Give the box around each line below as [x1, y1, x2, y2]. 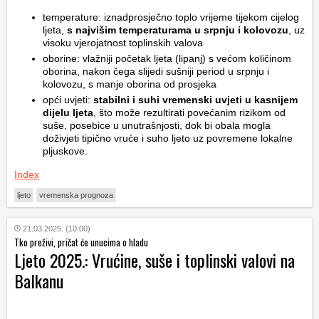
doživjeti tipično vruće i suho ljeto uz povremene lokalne [43, 132, 293, 145]
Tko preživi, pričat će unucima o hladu [14, 235, 148, 250]
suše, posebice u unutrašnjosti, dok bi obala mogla [43, 120, 271, 132]
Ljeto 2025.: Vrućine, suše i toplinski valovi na [14, 247, 295, 273]
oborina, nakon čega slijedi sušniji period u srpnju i [43, 66, 269, 78]
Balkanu [14, 268, 63, 294]
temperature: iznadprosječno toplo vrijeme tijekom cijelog [43, 11, 299, 23]
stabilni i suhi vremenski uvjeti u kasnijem [90, 94, 298, 106]
